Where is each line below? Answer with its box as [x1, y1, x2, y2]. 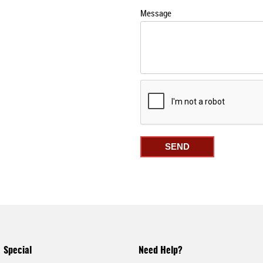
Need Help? [139, 245, 183, 255]
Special [4, 245, 32, 255]
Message [140, 6, 171, 19]
